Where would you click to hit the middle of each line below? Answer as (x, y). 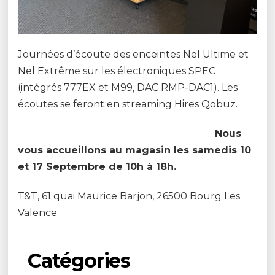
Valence (38, 213)
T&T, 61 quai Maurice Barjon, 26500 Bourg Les (129, 196)
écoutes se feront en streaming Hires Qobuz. (128, 104)
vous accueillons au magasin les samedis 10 (135, 150)
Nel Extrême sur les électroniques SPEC (117, 71)
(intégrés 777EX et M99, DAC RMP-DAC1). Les (128, 88)
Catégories (79, 261)
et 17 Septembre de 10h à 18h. (97, 167)
